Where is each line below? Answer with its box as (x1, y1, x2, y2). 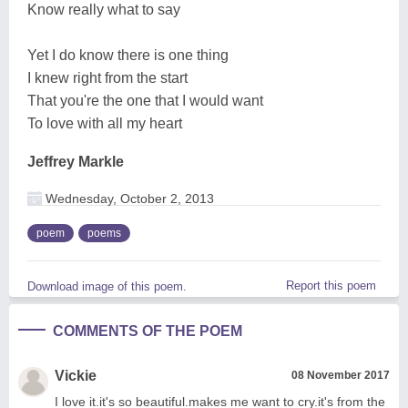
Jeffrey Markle (27, 153, 124, 169)
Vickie (55, 367, 97, 383)
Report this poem (286, 278, 376, 292)
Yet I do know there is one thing (27, 46, 229, 63)
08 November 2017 (291, 368, 390, 382)
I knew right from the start (27, 69, 188, 86)
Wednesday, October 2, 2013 (42, 190, 214, 206)
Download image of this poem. (27, 279, 187, 293)
